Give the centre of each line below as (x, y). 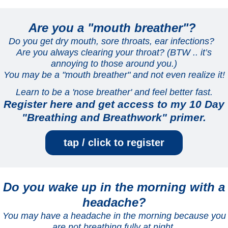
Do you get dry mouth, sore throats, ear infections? (114, 41)
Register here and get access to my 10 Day (114, 104)
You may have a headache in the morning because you (114, 216)
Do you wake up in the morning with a (114, 187)
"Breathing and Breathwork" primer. (114, 118)
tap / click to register (114, 143)
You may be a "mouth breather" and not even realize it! (114, 75)
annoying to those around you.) (114, 64)
